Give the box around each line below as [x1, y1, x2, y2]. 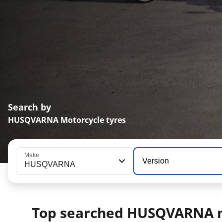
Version [142, 156, 169, 165]
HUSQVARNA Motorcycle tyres [8, 114, 126, 125]
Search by [8, 101, 51, 113]
